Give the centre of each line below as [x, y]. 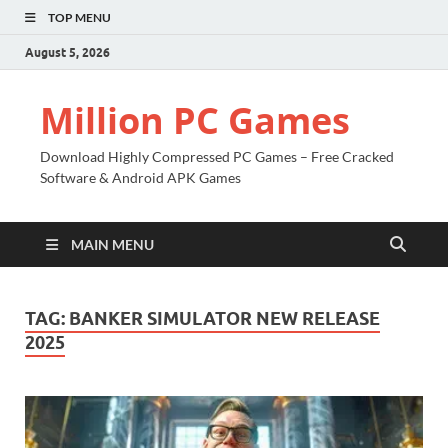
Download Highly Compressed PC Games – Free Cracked [217, 156]
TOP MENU [79, 17]
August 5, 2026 [67, 52]
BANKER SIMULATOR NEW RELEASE [224, 318]
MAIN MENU [112, 244]
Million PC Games [195, 120]
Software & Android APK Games [140, 177]
